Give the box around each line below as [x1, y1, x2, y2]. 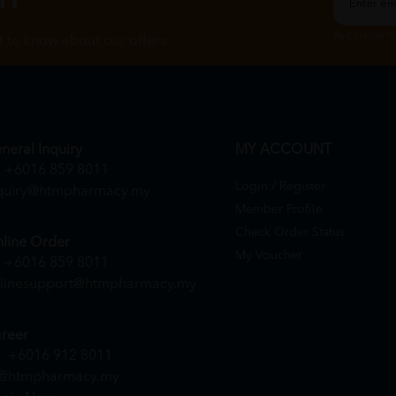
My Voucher [235, 248, 302, 262]
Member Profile [235, 202, 323, 216]
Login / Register [235, 179, 325, 193]
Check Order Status [235, 225, 345, 239]
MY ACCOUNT [235, 142, 331, 157]
